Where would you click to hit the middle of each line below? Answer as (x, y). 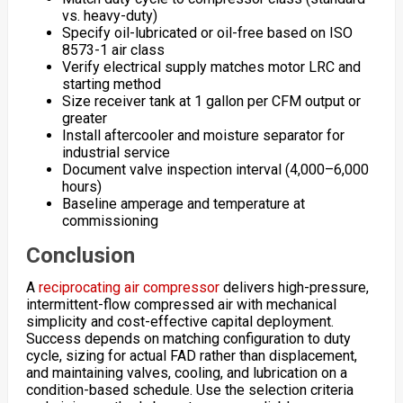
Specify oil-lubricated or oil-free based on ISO (207, 33)
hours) (81, 187)
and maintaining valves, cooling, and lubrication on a (186, 373)
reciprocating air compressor (127, 287)
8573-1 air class (113, 50)
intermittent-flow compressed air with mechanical (181, 304)
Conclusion (80, 255)
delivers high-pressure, (294, 287)
